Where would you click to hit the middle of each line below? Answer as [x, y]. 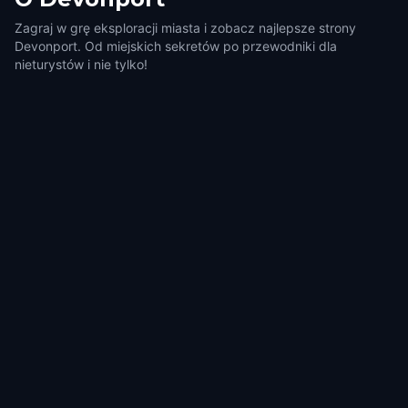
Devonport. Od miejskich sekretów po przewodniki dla [176, 46]
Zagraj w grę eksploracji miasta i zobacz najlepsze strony [185, 28]
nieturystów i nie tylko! [81, 64]
